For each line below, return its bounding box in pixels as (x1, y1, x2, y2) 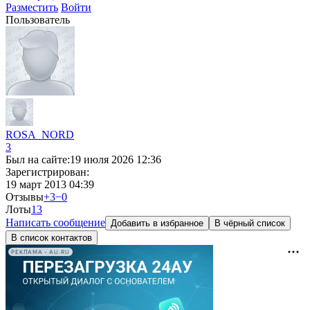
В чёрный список (215, 218, 285, 228)
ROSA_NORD (6, 129, 74, 140)
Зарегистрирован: (6, 166, 89, 178)
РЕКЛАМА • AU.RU (11, 248, 70, 255)
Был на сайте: (6, 154, 70, 165)
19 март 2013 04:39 (6, 179, 94, 190)
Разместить (6, 1, 58, 13)
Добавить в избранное (111, 218, 203, 228)
